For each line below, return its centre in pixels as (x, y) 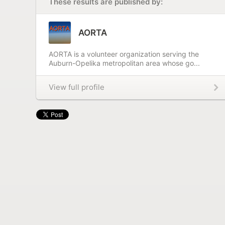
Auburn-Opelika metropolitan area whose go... (124, 63)
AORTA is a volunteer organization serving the (124, 54)
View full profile (77, 87)
